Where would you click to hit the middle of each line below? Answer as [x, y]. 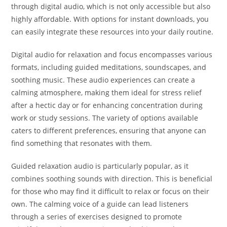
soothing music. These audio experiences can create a [103, 80]
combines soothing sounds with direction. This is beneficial [112, 179]
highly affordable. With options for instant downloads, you [110, 19]
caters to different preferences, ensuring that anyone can [109, 131]
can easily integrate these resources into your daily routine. [112, 32]
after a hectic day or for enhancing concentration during [107, 105]
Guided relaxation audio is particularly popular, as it [100, 166]
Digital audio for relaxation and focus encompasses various [112, 55]
